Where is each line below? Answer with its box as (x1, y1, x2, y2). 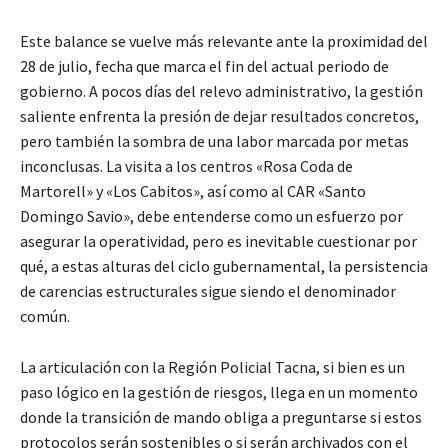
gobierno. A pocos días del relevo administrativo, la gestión (20, 80, 423, 101)
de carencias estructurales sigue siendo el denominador (20, 280, 396, 301)
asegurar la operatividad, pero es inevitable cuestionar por (20, 230, 417, 251)
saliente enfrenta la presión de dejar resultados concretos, (20, 105, 419, 126)
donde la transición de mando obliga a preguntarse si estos (20, 406, 422, 427)
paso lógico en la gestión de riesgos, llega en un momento (20, 381, 418, 402)
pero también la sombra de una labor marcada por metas (20, 130, 409, 151)
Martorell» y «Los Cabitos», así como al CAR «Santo (20, 180, 366, 201)
